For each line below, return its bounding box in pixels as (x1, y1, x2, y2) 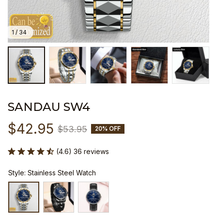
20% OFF (95, 125, 121, 133)
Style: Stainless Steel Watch (8, 168, 96, 177)
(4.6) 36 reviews (56, 147, 109, 155)
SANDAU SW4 (8, 99, 90, 114)
